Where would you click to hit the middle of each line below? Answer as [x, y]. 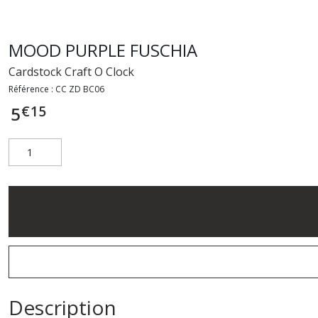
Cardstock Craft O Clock [71, 71]
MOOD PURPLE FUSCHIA [103, 50]
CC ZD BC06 [80, 89]
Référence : [32, 89]
